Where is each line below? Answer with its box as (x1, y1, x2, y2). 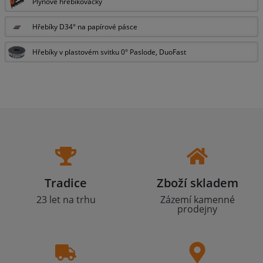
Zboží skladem (156, 175, 238, 191)
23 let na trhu (36, 193, 96, 206)
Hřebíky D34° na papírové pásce (32, 21, 137, 32)
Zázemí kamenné (160, 193, 235, 206)
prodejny (177, 203, 217, 215)
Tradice (45, 175, 87, 191)
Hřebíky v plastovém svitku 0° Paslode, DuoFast (32, 46, 186, 57)
